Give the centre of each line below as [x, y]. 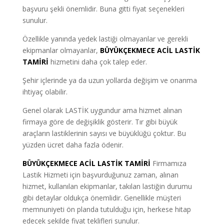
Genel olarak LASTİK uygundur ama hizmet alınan [102, 110]
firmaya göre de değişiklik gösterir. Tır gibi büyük [100, 121]
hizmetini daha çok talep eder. [97, 61]
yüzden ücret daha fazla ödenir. [73, 144]
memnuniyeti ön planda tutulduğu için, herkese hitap [106, 209]
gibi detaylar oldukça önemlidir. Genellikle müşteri [101, 197]
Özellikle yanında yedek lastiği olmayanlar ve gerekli [105, 38]
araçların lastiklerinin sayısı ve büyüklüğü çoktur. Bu [104, 133]
